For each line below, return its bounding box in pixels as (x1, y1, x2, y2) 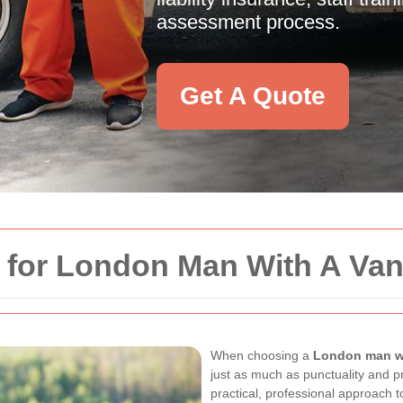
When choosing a (210, 348, 313, 363)
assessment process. (157, 11, 340, 33)
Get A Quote (180, 82, 326, 110)
